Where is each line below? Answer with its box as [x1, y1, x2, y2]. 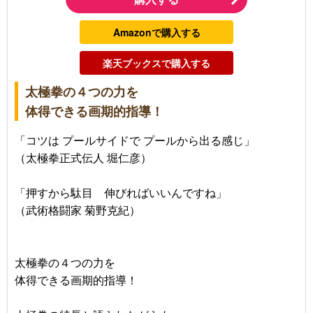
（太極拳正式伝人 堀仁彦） [15, 149, 152, 166]
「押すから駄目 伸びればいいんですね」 [15, 184, 227, 201]
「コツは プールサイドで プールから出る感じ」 [15, 131, 255, 148]
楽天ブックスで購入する [103, 55, 210, 70]
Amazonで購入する [112, 24, 201, 39]
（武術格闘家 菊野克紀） [15, 201, 140, 218]
